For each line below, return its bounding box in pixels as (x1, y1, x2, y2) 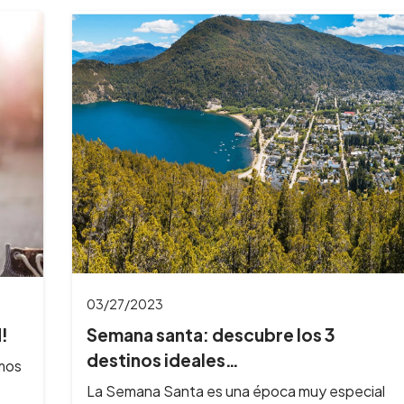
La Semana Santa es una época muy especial (86, 381, 385, 400)
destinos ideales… (86, 349, 239, 372)
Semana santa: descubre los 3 (86, 324, 335, 346)
